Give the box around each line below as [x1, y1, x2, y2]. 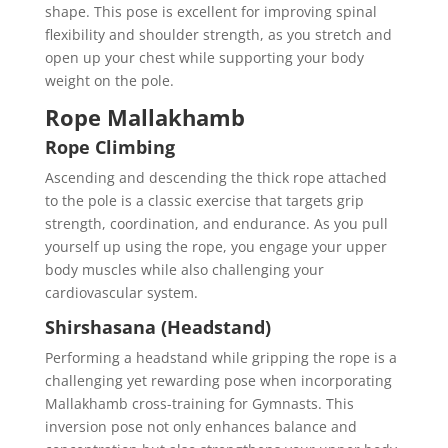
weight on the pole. [44, 71, 174, 91]
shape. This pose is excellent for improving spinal [44, 2, 377, 22]
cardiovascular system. [44, 283, 198, 303]
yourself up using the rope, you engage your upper [44, 237, 387, 257]
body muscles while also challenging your [44, 260, 324, 280]
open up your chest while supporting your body [44, 48, 364, 68]
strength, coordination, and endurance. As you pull [44, 214, 388, 234]
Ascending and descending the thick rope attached [44, 168, 387, 188]
